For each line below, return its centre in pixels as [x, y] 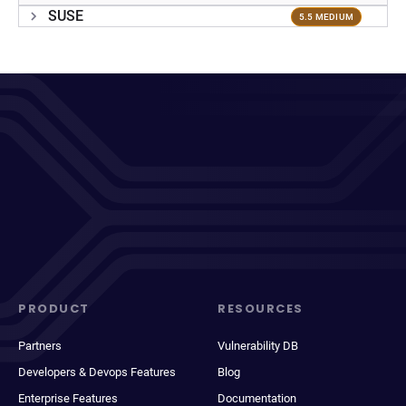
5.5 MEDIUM [326, 16]
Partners [40, 346]
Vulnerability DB [258, 346]
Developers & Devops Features [97, 372]
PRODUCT [54, 309]
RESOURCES [261, 309]
